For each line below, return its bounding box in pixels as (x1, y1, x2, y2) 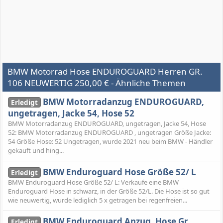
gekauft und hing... (8, 146, 64, 155)
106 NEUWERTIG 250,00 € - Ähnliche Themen (7, 77, 186, 89)
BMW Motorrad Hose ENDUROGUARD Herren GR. (7, 66, 203, 77)
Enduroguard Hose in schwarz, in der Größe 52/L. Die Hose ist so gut (8, 186, 210, 196)
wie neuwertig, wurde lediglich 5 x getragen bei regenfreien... (8, 195, 187, 205)
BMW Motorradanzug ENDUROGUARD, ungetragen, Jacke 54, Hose (8, 119, 206, 128)
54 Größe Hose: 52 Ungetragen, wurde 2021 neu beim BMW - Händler (8, 137, 213, 146)
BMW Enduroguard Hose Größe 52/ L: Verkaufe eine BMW (8, 177, 179, 187)
